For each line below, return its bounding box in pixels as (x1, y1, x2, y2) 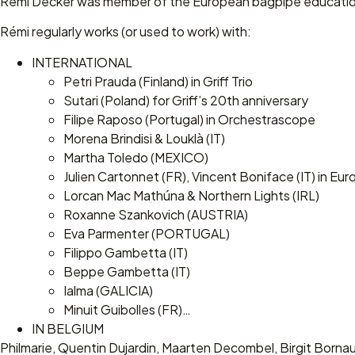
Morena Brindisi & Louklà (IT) (63, 129, 225, 147)
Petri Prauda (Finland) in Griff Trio (63, 72, 253, 90)
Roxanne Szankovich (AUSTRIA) (63, 205, 248, 223)
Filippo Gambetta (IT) (63, 243, 188, 261)
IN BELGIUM (32, 319, 104, 337)
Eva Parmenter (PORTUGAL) (63, 224, 230, 242)
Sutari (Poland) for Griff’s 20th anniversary (63, 91, 308, 109)
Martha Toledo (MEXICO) (63, 148, 208, 166)
